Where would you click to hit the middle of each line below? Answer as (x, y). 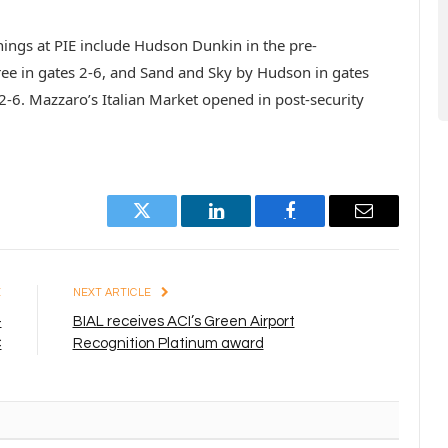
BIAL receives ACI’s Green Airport (183, 322)
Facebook (323, 225)
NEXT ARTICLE (113, 293)
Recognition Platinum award (168, 344)
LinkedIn (247, 225)
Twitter (166, 225)
